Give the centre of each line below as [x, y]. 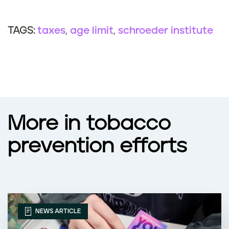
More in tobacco [89, 124]
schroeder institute [166, 31]
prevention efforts [97, 146]
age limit [92, 31]
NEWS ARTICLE [57, 211]
